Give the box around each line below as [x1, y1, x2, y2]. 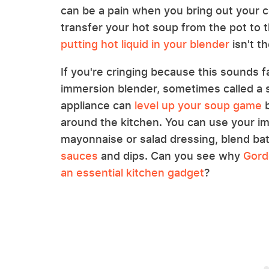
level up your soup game [134, 99, 262, 112]
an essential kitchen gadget [61, 166, 204, 179]
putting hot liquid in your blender [61, 38, 229, 50]
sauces [61, 150, 98, 162]
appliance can [61, 99, 134, 112]
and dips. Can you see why [98, 150, 243, 162]
